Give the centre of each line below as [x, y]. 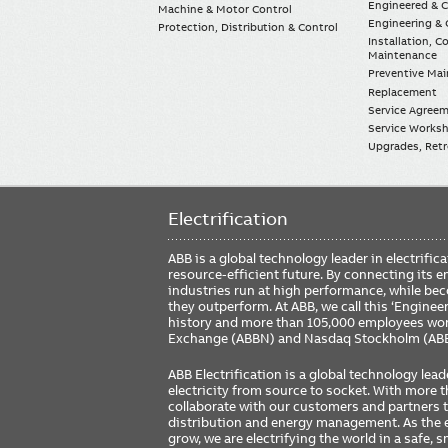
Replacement [402, 91]
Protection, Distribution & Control [248, 27]
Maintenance [402, 55]
